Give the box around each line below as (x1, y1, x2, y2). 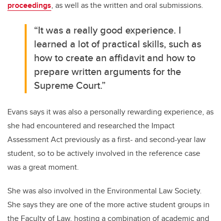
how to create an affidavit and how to (34, 50, 196, 65)
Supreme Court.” (34, 78, 106, 93)
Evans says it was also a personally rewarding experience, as (7, 106, 214, 118)
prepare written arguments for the (34, 64, 182, 79)
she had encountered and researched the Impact (7, 120, 175, 132)
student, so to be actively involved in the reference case (7, 147, 200, 159)
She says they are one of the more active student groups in (7, 199, 210, 211)
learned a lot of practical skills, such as (34, 37, 202, 51)
